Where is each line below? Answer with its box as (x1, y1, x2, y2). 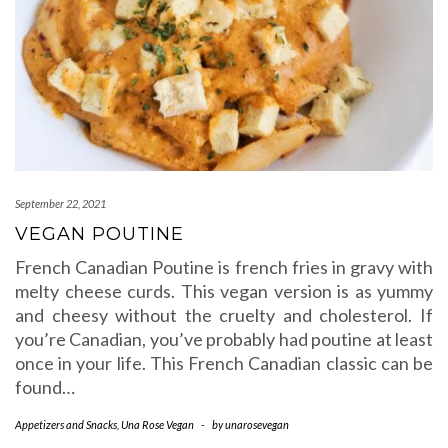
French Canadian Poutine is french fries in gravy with (15, 256, 433, 278)
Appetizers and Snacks (15, 418, 117, 431)
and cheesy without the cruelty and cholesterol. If (15, 304, 433, 326)
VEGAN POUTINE (15, 223, 184, 245)
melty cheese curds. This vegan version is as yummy (15, 280, 433, 302)
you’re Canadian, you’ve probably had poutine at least (15, 328, 433, 350)
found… (15, 376, 75, 398)
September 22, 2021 (15, 197, 106, 210)
